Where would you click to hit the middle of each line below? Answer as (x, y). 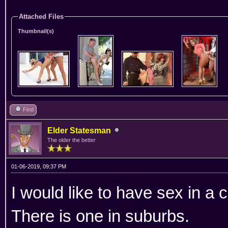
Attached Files (41, 16)
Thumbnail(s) (36, 31)
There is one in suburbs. (100, 216)
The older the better (72, 140)
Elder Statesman (79, 130)
